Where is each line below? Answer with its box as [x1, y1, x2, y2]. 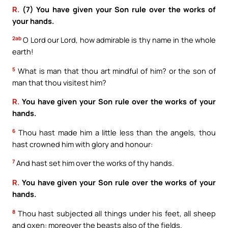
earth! [12, 46, 34, 57]
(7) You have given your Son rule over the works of [19, 4, 216, 14]
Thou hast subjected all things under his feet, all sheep [15, 208, 216, 218]
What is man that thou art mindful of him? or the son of [15, 65, 216, 76]
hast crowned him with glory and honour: [12, 138, 153, 149]
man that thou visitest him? [12, 77, 106, 88]
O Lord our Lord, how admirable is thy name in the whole [21, 35, 216, 45]
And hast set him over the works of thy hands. [15, 158, 174, 168]
